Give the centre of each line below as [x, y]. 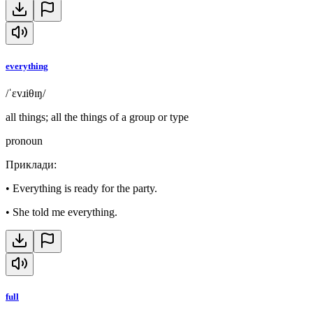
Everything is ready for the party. [85, 188]
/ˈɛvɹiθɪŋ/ [26, 93]
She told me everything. [65, 212]
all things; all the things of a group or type [97, 117]
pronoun [24, 140]
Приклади [30, 164]
